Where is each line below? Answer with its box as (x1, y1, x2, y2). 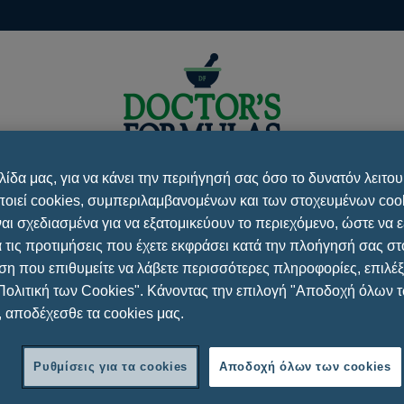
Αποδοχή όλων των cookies (219, 359, 391, 373)
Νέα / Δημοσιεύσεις (175, 179, 322, 199)
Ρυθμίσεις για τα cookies (33, 359, 188, 373)
